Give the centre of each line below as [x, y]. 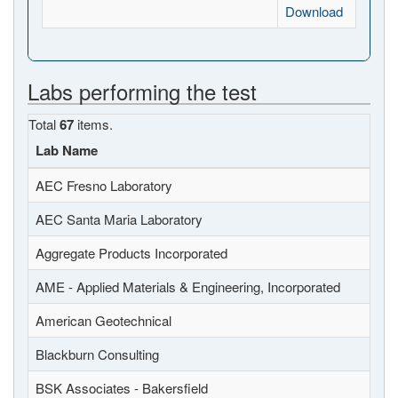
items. [93, 124]
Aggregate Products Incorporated [131, 253]
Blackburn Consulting [97, 354]
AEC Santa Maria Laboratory [119, 219]
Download [314, 11]
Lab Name [67, 150]
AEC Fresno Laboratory [104, 185]
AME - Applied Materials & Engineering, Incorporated [188, 287]
